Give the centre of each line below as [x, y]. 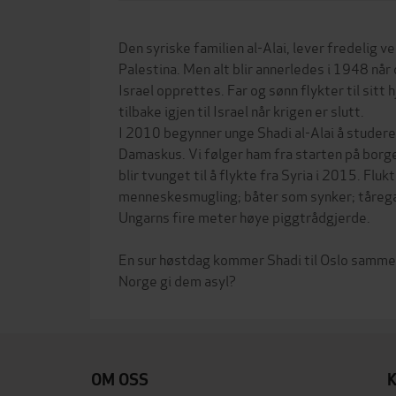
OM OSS [120, 380]
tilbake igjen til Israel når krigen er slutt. [241, 110]
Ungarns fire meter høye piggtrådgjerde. [244, 216]
